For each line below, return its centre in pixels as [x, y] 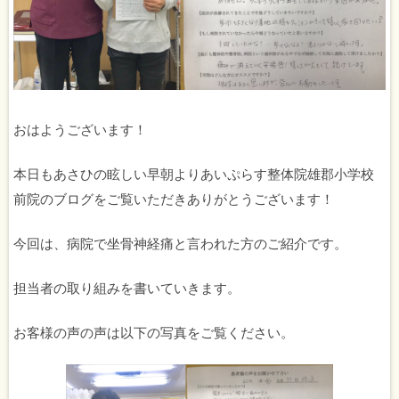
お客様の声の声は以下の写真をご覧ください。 [154, 332]
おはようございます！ [80, 129]
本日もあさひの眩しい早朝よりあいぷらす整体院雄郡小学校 [194, 173]
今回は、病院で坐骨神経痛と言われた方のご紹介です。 [180, 243]
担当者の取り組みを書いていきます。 [127, 287]
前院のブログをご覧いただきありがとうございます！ [174, 198]
